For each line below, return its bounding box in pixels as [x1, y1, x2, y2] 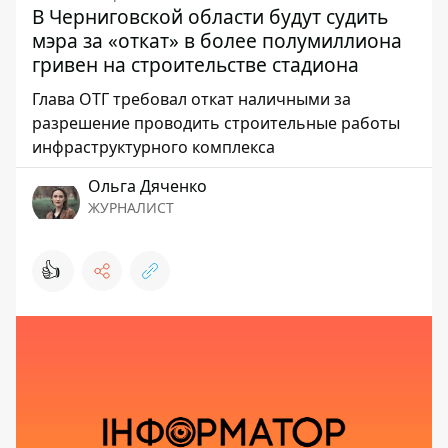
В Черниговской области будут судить [32, 3, 388, 30]
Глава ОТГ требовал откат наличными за [32, 88, 351, 110]
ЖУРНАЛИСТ [88, 198, 174, 217]
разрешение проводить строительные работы [32, 112, 400, 134]
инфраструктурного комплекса [32, 136, 275, 158]
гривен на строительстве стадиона [32, 51, 359, 78]
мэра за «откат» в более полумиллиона [32, 27, 402, 54]
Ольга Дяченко [88, 175, 207, 197]
